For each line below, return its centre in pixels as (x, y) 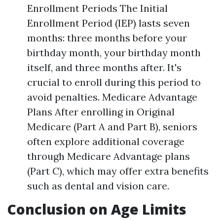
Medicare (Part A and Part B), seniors (112, 127)
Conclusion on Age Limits (97, 209)
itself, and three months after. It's (104, 67)
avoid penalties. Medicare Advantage (112, 97)
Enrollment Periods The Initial (97, 8)
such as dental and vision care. (98, 186)
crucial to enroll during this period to (114, 82)
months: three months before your (107, 38)
